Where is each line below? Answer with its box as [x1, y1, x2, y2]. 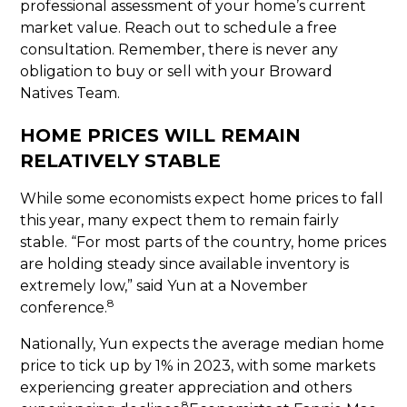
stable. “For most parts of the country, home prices [20, 233, 387, 251]
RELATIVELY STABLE [20, 150, 222, 172]
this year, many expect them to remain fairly [20, 212, 340, 229]
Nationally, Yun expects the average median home [20, 335, 385, 352]
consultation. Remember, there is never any [20, 41, 339, 58]
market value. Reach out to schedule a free [20, 19, 338, 36]
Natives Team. [20, 84, 121, 102]
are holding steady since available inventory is [20, 255, 350, 273]
